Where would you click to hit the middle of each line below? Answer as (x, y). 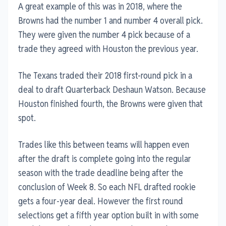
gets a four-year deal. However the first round (101, 201)
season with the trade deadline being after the (101, 173)
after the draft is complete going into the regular (105, 158)
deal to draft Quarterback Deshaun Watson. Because (112, 89)
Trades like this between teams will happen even (104, 144)
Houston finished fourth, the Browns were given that (110, 103)
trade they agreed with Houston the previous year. (108, 48)
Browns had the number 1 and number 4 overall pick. (110, 20)
